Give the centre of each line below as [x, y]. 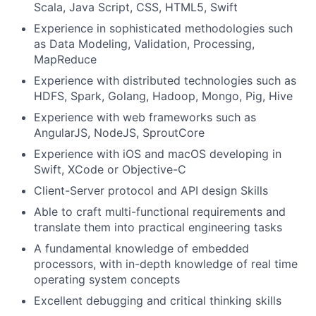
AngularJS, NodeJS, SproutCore [119, 133]
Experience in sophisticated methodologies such [163, 29]
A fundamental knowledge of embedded [141, 249]
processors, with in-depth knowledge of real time [166, 264]
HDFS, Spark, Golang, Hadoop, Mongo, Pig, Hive [163, 96]
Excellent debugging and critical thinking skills [158, 301]
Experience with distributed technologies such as [165, 81]
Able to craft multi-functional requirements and [160, 212]
